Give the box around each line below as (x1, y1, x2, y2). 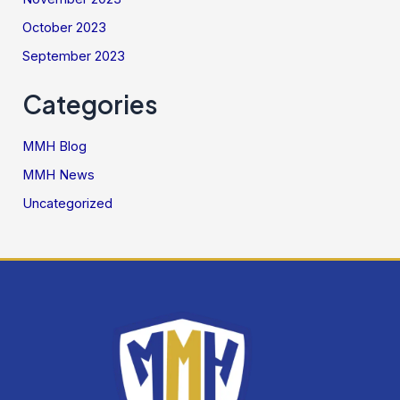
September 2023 (22, 48, 126, 65)
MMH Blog (22, 138, 87, 155)
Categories (22, 87, 159, 120)
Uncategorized (22, 196, 113, 212)
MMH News (22, 167, 96, 184)
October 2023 (22, 20, 107, 37)
